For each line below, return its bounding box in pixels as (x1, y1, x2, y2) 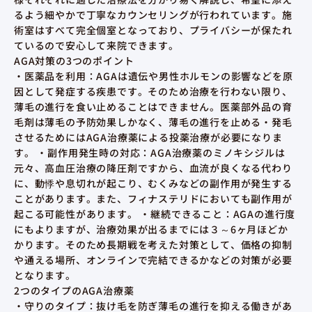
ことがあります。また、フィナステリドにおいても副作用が (14, 192, 292, 206)
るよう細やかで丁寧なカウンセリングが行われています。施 (14, 8, 292, 22)
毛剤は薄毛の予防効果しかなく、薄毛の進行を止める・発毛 (14, 115, 292, 130)
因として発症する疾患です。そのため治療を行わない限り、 (14, 84, 292, 99)
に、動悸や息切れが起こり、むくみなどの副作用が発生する (14, 176, 292, 191)
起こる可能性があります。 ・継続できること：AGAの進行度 (14, 207, 296, 221)
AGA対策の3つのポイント (14, 54, 134, 68)
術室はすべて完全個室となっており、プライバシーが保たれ (14, 23, 292, 38)
